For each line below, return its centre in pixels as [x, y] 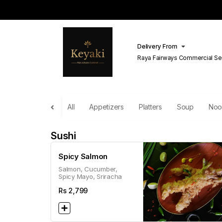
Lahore [147, 65]
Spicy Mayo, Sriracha [90, 176]
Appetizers [107, 107]
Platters [150, 107]
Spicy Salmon [83, 156]
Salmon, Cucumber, [88, 169]
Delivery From [157, 46]
